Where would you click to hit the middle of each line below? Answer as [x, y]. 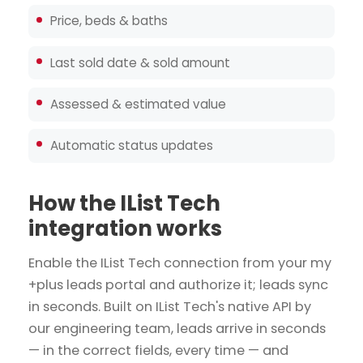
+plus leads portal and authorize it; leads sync [178, 284]
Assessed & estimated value [139, 104]
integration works [125, 229]
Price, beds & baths [109, 21]
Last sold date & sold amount [141, 62]
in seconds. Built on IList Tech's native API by [170, 306]
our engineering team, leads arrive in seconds [177, 328]
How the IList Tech [124, 204]
